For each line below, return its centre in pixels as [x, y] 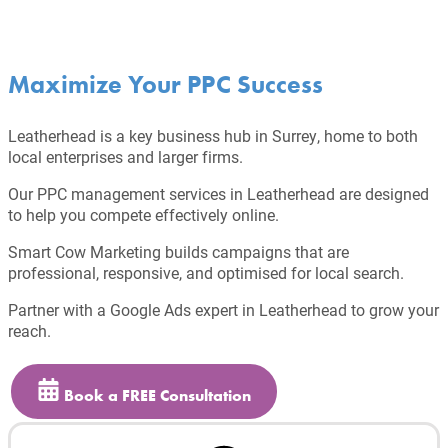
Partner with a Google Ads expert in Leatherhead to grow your [223, 309]
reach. [29, 330]
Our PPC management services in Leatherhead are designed [218, 193]
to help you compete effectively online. [143, 214]
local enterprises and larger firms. [125, 156]
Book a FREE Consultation [157, 394]
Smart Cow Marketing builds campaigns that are [178, 251]
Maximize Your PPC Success [165, 84]
